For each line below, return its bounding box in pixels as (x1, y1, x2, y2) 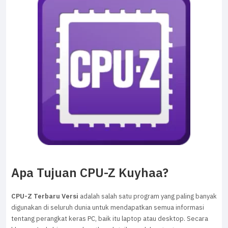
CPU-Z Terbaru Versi (11, 191, 78, 202)
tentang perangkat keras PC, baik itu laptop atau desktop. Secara (11, 214, 208, 224)
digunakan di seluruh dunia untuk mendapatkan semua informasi (11, 203, 204, 213)
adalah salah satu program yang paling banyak (78, 191, 217, 202)
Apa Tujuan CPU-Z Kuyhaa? (11, 164, 168, 183)
